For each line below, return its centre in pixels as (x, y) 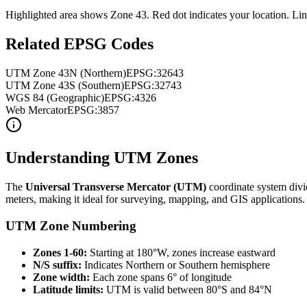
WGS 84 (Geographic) (55, 97)
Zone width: (61, 277)
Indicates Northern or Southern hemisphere (176, 265)
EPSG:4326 (130, 97)
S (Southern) (97, 85)
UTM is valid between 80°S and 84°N (188, 289)
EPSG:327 (147, 85)
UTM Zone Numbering (71, 226)
